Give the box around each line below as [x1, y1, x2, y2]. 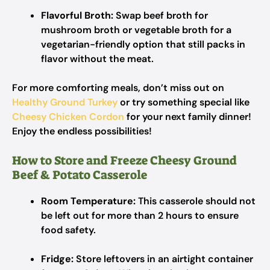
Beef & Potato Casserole [12, 167, 147, 183]
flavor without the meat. [41, 52, 154, 65]
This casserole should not [136, 195, 256, 207]
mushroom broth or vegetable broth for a [41, 24, 231, 36]
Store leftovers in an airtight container [74, 253, 253, 265]
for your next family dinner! [124, 110, 251, 123]
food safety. [41, 224, 96, 236]
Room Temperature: [41, 195, 136, 207]
